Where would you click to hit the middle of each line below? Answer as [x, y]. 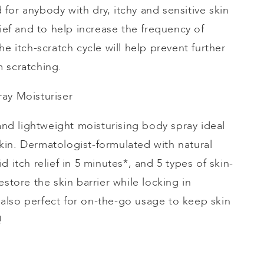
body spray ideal [182, 126]
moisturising [108, 126]
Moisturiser [44, 96]
